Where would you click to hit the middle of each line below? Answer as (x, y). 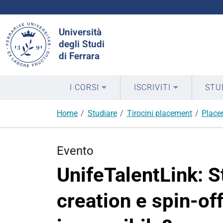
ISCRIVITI (152, 87)
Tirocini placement (159, 113)
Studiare (102, 113)
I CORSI (85, 87)
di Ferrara (79, 56)
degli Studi (82, 44)
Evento (75, 151)
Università (80, 32)
